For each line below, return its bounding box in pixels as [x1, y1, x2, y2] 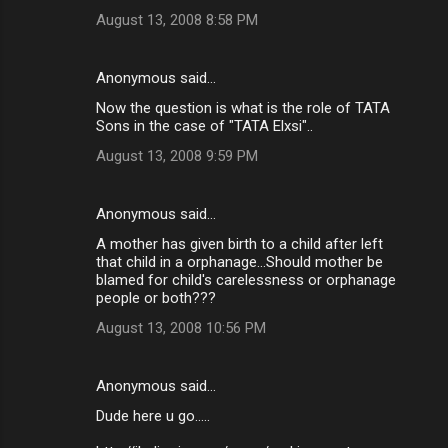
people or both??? [96, 288, 216, 307]
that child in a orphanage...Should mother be [96, 252, 383, 271]
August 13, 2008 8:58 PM [96, 10, 258, 29]
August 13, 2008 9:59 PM [96, 146, 258, 165]
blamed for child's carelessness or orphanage [96, 270, 396, 289]
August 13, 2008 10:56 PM [96, 318, 266, 337]
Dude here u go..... [96, 406, 210, 425]
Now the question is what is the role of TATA [96, 98, 390, 117]
